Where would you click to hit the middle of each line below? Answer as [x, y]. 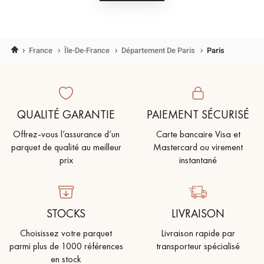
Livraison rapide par [198, 233]
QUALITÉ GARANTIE [66, 114]
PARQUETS [151, 36]
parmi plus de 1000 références [66, 246]
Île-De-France [88, 50]
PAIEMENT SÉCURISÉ [198, 114]
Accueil [23, 49]
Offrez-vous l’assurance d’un [66, 134]
